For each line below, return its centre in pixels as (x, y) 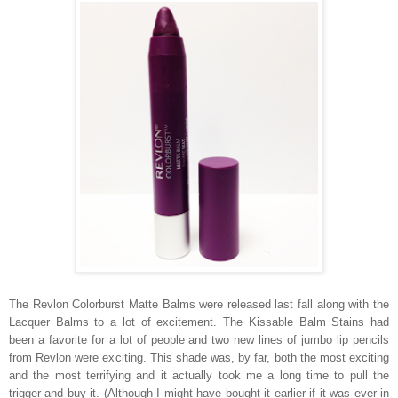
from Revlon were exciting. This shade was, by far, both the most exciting (199, 357)
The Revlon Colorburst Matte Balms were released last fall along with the (199, 304)
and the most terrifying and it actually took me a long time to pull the (199, 375)
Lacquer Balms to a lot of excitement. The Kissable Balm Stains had (199, 322)
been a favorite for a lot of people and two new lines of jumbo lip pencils (199, 339)
